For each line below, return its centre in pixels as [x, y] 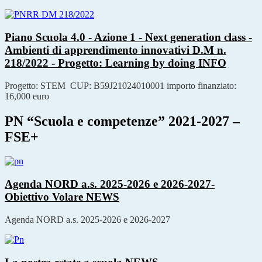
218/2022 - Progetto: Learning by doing [101, 63]
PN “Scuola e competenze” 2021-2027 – [122, 121]
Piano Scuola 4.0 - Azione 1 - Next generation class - [128, 37]
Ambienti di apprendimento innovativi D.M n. [116, 50]
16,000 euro [27, 96]
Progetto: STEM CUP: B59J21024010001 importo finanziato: [120, 85]
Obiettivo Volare [45, 197]
